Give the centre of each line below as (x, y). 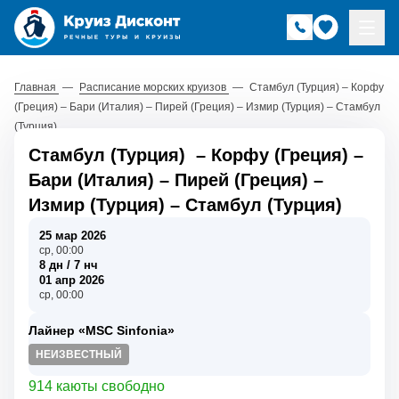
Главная (37, 87)
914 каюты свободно (97, 386)
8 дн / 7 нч (69, 265)
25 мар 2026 (73, 235)
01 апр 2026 (72, 280)
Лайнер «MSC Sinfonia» (102, 330)
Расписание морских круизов (154, 87)
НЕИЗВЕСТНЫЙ (79, 354)
